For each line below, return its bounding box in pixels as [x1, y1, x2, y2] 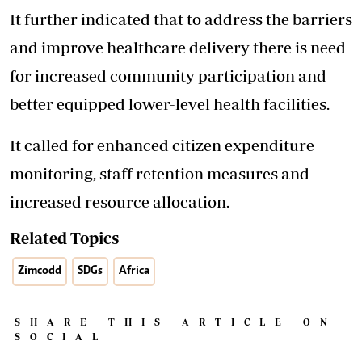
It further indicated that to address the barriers [10, 10, 352, 29]
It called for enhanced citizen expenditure [10, 136, 314, 155]
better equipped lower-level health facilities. [10, 95, 330, 114]
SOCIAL [15, 331, 107, 343]
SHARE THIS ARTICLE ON [15, 317, 337, 328]
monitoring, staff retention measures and [10, 164, 309, 183]
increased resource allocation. [10, 192, 229, 212]
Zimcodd [18, 265, 61, 278]
